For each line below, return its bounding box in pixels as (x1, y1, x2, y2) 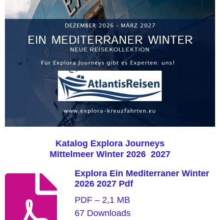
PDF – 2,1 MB (74, 194, 130, 205)
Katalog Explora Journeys (55, 138, 165, 148)
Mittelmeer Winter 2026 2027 (50, 149, 170, 159)
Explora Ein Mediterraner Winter (74, 168, 209, 178)
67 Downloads (74, 208, 131, 218)
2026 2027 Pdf (74, 178, 133, 189)
